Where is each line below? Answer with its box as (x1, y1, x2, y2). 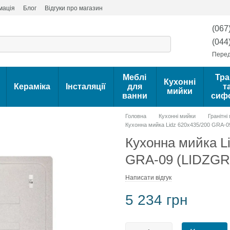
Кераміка (13, 82, 50, 91)
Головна (125, 113, 146, 119)
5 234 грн (125, 192, 187, 208)
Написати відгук (125, 174, 171, 181)
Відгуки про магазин (45, 5, 103, 12)
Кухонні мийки (159, 113, 196, 119)
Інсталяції (65, 82, 106, 91)
